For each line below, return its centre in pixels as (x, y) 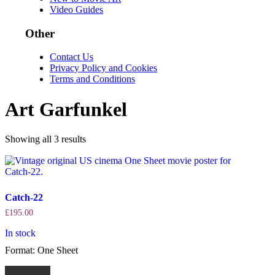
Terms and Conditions (93, 79)
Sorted (98, 139)
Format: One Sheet (41, 250)
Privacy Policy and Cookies (104, 68)
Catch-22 (24, 198)
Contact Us (72, 57)
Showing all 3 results (45, 139)
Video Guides (77, 9)
